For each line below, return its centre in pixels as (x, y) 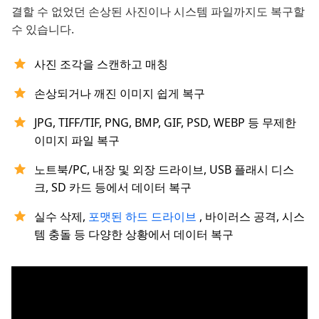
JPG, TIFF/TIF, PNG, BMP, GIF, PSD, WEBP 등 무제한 (165, 123)
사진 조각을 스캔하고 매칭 (101, 64)
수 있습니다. (43, 30)
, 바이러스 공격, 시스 (252, 217)
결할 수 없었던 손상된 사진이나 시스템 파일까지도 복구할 (158, 12)
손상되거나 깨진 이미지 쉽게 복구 (120, 94)
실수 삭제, (61, 217)
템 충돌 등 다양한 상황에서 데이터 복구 (134, 235)
